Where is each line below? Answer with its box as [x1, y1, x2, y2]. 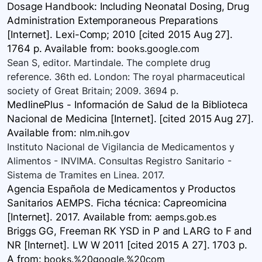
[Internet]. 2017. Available [7, 211, 125, 223]
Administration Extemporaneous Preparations [7, 15, 218, 27]
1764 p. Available [7, 43, 87, 55]
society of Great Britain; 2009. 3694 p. [7, 85, 178, 97]
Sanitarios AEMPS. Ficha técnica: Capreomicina [7, 197, 227, 209]
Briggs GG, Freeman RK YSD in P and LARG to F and [7, 225, 253, 237]
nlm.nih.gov [79, 127, 130, 139]
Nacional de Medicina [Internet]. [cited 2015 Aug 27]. [7, 113, 254, 125]
